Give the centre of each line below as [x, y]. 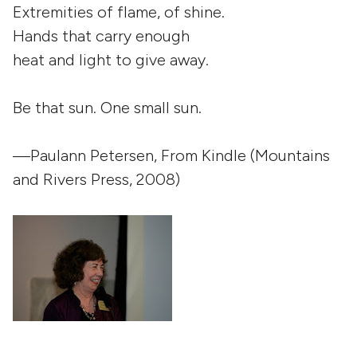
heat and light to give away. [111, 60]
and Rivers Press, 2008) [96, 179]
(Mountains [288, 155]
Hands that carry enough [101, 36]
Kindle [224, 155]
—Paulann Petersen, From [107, 155]
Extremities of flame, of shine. [119, 12]
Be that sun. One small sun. [107, 108]
